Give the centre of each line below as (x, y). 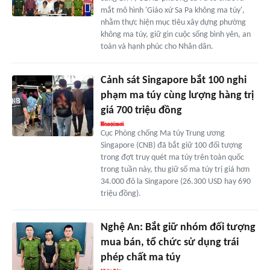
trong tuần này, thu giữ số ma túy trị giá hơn (175, 170)
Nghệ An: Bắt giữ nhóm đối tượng (178, 228)
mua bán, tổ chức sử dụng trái (169, 243)
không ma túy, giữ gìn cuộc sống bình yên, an (175, 35)
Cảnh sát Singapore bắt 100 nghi (173, 81)
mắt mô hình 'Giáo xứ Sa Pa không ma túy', (172, 11)
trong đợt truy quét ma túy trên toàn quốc (172, 158)
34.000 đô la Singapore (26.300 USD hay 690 (175, 182)
